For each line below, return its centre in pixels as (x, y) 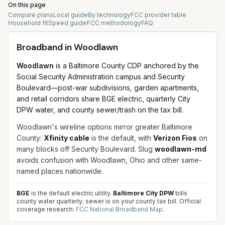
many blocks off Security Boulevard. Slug (86, 149)
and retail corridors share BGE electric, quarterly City (103, 99)
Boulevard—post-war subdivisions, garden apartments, (108, 88)
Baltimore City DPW (143, 193)
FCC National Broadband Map (119, 209)
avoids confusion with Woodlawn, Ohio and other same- (109, 160)
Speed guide (68, 23)
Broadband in (45, 47)
